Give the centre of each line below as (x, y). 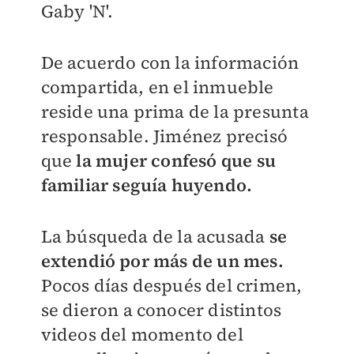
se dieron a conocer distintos (161, 310)
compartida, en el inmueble (157, 87)
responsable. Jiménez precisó (164, 136)
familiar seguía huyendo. (147, 185)
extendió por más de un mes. (162, 261)
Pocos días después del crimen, (171, 286)
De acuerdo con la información (170, 63)
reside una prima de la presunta (175, 112)
